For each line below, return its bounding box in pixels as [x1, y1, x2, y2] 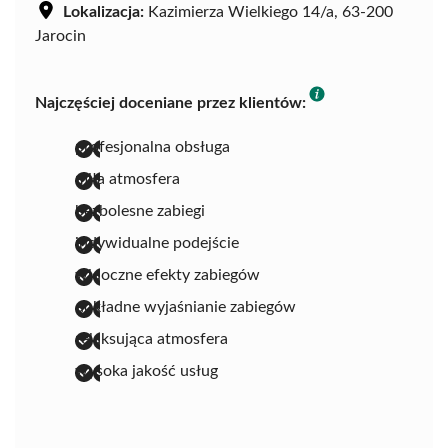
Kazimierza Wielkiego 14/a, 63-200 [144, 3, 393, 20]
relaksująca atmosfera [75, 330, 228, 347]
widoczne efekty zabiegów [75, 266, 260, 283]
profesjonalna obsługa [75, 138, 230, 155]
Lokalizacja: [63, 3, 144, 20]
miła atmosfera [75, 170, 180, 187]
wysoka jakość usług [75, 362, 218, 379]
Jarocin [35, 27, 86, 44]
